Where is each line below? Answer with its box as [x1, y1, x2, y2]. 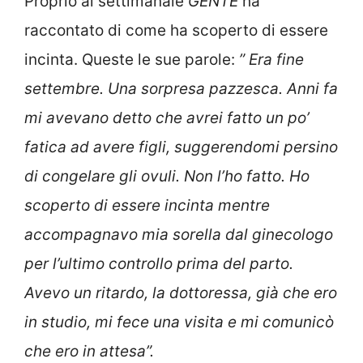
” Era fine [239, 49, 304, 69]
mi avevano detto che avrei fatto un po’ [24, 108, 310, 127]
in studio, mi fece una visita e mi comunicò [24, 312, 334, 331]
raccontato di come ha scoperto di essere [24, 20, 328, 40]
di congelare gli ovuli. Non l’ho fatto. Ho [24, 166, 310, 186]
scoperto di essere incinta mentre [24, 195, 270, 215]
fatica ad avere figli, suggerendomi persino [24, 137, 338, 156]
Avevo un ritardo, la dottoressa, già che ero [24, 283, 337, 302]
